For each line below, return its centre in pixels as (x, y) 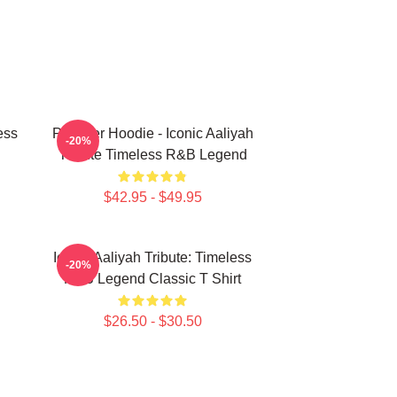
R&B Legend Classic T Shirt (152, 279)
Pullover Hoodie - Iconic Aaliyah (152, 133)
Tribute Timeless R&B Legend (152, 155)
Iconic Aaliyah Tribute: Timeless (152, 257)
